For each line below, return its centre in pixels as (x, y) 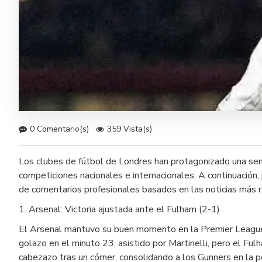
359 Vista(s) (130, 129)
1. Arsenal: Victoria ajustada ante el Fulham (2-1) (119, 209)
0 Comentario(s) (59, 129)
